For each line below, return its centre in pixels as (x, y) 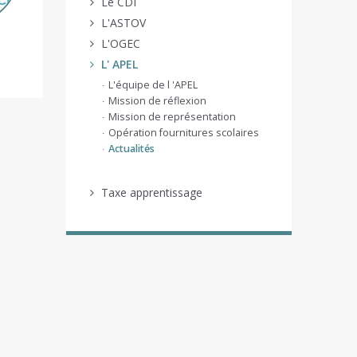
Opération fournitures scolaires (183, 133)
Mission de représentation (172, 117)
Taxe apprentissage (151, 192)
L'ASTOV (123, 23)
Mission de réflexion (157, 101)
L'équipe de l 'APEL (153, 85)
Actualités (131, 149)
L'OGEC (120, 43)
